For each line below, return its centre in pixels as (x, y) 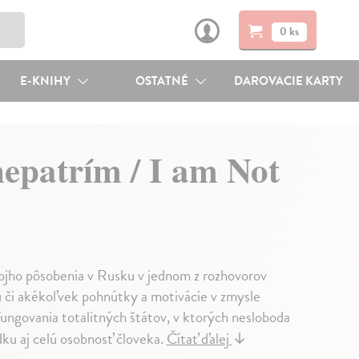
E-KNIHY (46, 81)
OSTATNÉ (163, 81)
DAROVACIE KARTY (289, 81)
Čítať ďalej (199, 339)
